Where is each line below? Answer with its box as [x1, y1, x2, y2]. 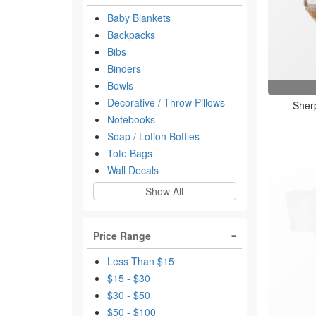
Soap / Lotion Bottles [107, 129, 200, 143]
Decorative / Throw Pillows [107, 95, 225, 109]
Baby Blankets [107, 11, 171, 25]
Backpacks [107, 28, 155, 42]
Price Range [93, 229, 151, 243]
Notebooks [107, 112, 155, 126]
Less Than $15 [107, 254, 174, 268]
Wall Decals [107, 163, 159, 177]
